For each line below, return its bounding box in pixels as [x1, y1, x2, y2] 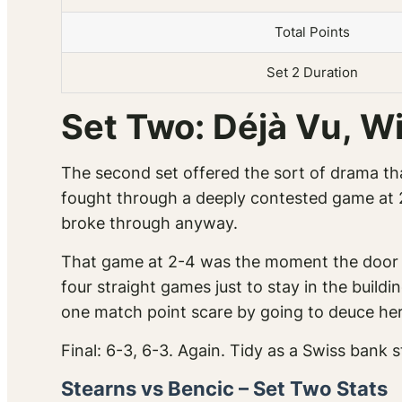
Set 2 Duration [266, 64, 358, 82]
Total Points [274, 23, 350, 41]
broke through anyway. [61, 214, 238, 233]
